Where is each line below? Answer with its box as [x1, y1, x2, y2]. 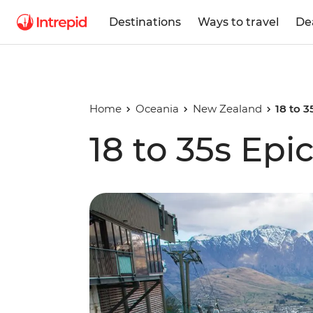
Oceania [135, 102, 179, 115]
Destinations [109, 15, 181, 29]
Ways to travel [198, 15, 279, 29]
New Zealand [192, 102, 262, 115]
